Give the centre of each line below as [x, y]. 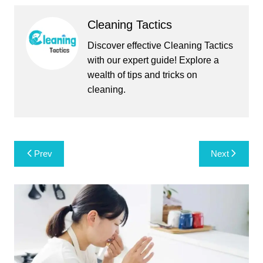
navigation [47, 168]
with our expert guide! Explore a [153, 60]
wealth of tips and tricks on [142, 75]
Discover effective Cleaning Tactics [160, 46]
